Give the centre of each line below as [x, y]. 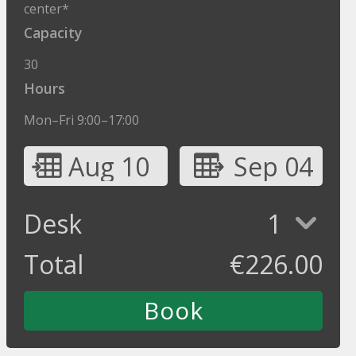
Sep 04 [273, 166]
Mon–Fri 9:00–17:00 [82, 120]
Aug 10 [109, 166]
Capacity [53, 33]
